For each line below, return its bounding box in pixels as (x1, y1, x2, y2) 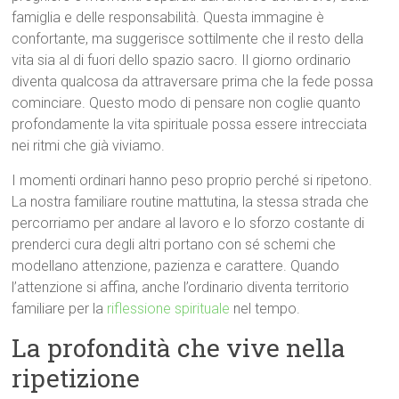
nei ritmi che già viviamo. (12, 137, 166, 154)
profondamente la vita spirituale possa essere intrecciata (12, 116, 368, 133)
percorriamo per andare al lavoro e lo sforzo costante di (12, 215, 365, 232)
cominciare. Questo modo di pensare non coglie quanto (12, 94, 362, 111)
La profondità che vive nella (12, 331, 346, 364)
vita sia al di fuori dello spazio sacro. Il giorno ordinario (12, 52, 352, 69)
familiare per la (12, 300, 108, 317)
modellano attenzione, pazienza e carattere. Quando (12, 257, 340, 274)
